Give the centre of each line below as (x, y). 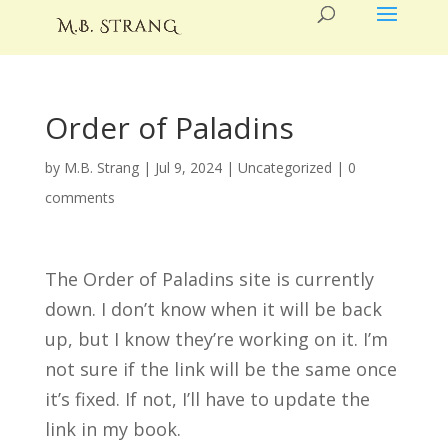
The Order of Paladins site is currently (209, 279)
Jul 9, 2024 (188, 167)
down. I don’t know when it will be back (213, 309)
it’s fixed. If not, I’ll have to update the (207, 399)
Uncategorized (284, 167)
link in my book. (112, 429)
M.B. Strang (101, 167)
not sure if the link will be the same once (220, 369)
